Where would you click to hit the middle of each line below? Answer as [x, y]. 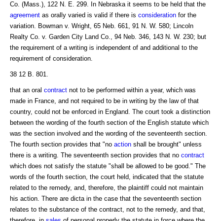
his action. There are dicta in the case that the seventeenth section [106, 198]
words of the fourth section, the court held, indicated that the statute [107, 177]
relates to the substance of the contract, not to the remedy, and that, [108, 209]
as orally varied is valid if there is [89, 15]
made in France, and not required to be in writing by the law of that [104, 101]
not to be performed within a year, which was [131, 90]
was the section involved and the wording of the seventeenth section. [109, 133]
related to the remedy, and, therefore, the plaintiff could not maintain [107, 187]
